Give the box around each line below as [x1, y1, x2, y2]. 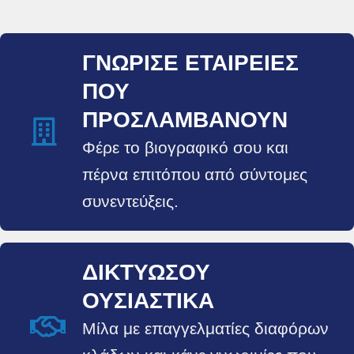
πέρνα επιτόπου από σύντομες [82, 165, 307, 183]
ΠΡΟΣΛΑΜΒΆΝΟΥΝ [82, 107, 288, 132]
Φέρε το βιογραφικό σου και [82, 138, 288, 156]
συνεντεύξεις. [82, 192, 179, 210]
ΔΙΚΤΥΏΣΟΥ [82, 260, 210, 284]
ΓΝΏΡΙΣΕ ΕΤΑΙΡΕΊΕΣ [82, 51, 299, 75]
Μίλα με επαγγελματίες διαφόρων [82, 319, 329, 337]
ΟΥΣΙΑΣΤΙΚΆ [82, 288, 214, 313]
